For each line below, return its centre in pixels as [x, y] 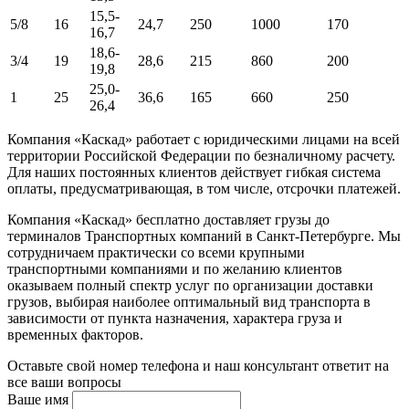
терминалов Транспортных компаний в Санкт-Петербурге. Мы [204, 236]
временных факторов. [75, 335]
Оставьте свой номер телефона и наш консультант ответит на [198, 366]
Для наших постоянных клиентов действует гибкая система [194, 173]
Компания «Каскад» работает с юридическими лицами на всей [204, 140]
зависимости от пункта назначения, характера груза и [175, 319]
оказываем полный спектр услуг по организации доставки [190, 286]
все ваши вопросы [64, 383]
